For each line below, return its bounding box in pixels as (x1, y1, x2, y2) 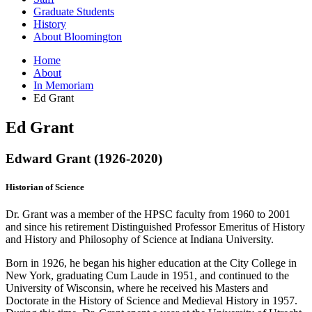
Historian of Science (6, 181, 84, 192)
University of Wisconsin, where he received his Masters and (6, 282, 268, 295)
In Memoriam (33, 79, 93, 91)
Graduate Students (33, 5, 114, 17)
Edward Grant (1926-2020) (6, 150, 162, 166)
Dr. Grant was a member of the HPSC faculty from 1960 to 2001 (6, 208, 290, 221)
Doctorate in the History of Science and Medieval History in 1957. (6, 295, 297, 307)
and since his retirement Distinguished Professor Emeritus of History (6, 221, 305, 233)
